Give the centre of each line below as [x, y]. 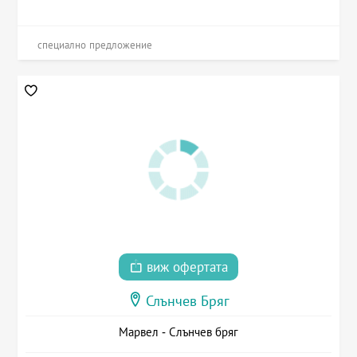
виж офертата [185, 268]
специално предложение [95, 45]
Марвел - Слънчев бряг [178, 332]
